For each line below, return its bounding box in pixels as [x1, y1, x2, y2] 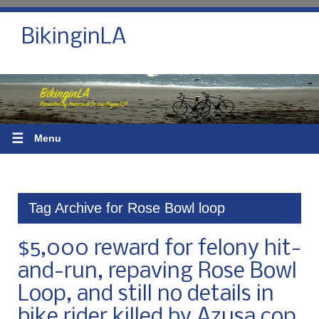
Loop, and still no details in [18, 283, 274, 306]
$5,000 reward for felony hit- [18, 237, 301, 261]
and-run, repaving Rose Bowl [18, 260, 297, 283]
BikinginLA [21, 26, 127, 49]
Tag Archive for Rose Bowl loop [28, 199, 225, 216]
